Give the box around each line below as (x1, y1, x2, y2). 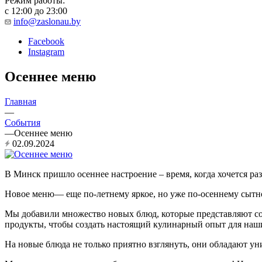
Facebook (28, 36, 64, 46)
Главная (5, 96, 36, 106)
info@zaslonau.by (13, 16, 81, 26)
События (5, 117, 40, 127)
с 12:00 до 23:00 (5, 5, 67, 16)
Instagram (28, 46, 64, 57)
